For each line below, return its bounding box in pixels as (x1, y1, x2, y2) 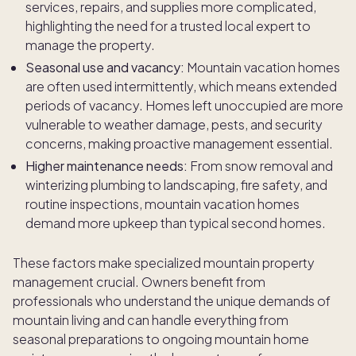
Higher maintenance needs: (25, 157, 188, 174)
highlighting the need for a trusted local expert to (25, 17, 311, 34)
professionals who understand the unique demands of (13, 292, 331, 309)
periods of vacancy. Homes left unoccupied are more (25, 97, 343, 114)
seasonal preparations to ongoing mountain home (13, 331, 309, 347)
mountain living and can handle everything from (13, 311, 288, 328)
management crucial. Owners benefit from (13, 273, 265, 290)
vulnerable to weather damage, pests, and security (25, 116, 323, 133)
